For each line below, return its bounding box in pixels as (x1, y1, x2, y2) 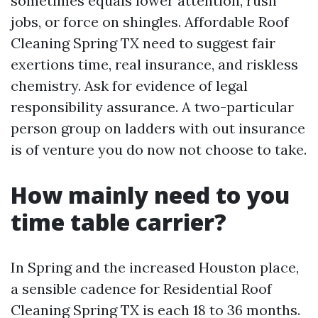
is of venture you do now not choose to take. (11, 141, 307, 158)
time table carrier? (11, 207, 226, 237)
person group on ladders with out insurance (11, 119, 305, 137)
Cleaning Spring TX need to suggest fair (11, 34, 275, 52)
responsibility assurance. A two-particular (11, 98, 294, 116)
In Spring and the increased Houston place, (11, 258, 299, 276)
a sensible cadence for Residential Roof (11, 280, 272, 297)
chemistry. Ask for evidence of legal (11, 77, 248, 94)
